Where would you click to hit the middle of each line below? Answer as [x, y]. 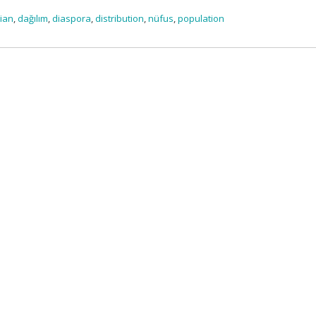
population [201, 19]
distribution [120, 19]
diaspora [72, 19]
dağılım [33, 19]
